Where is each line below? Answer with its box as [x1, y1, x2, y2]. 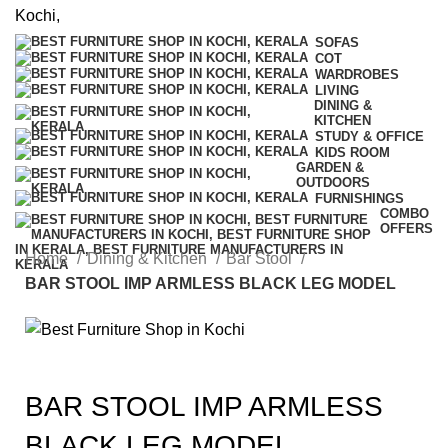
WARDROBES [315, 66, 399, 82]
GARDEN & [296, 160, 365, 175]
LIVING [315, 82, 359, 98]
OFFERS [380, 221, 433, 236]
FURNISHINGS [315, 190, 404, 206]
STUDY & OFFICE [315, 128, 424, 144]
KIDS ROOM [315, 144, 390, 160]
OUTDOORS [296, 175, 371, 190]
